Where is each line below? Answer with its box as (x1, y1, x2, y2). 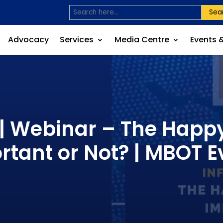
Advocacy (7, 34, 49, 45)
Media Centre (114, 34, 169, 45)
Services (59, 34, 94, 45)
